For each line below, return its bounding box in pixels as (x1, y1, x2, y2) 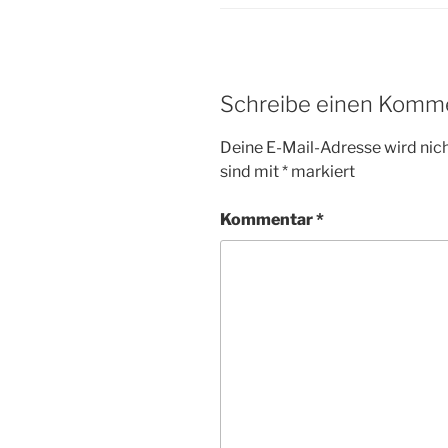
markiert (288, 161, 355, 181)
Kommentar (220, 209, 316, 229)
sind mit (220, 161, 282, 181)
